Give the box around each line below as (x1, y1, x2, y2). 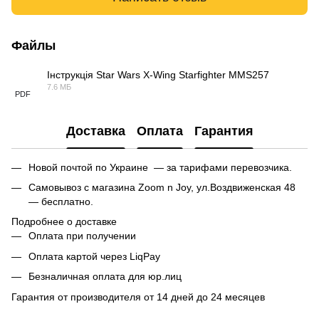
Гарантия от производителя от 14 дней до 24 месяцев (11, 291, 265, 303)
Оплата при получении (28, 230, 136, 242)
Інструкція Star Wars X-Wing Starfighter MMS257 (47, 68, 269, 80)
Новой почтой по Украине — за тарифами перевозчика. (28, 161, 292, 173)
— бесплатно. (28, 195, 93, 207)
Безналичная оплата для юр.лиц (28, 271, 182, 283)
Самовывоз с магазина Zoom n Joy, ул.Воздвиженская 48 (28, 181, 296, 193)
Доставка (66, 124, 125, 139)
